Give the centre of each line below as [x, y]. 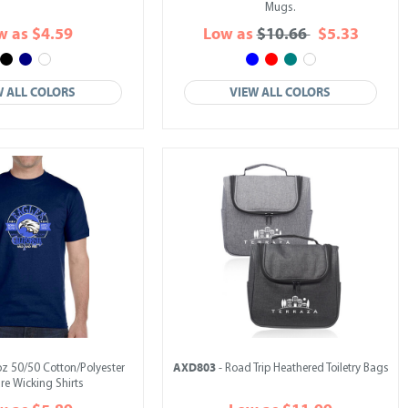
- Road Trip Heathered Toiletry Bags [302, 368]
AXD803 [194, 368]
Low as [229, 34]
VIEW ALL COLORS [280, 92]
